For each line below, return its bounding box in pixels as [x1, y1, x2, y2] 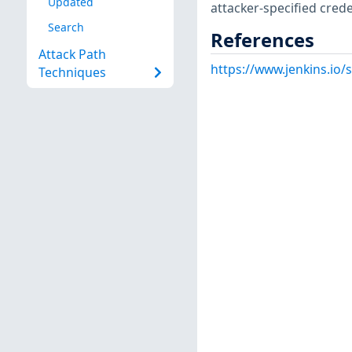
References [210, 27, 314, 53]
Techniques [38, 64, 106, 82]
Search [47, 19, 84, 35]
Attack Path [38, 46, 106, 64]
